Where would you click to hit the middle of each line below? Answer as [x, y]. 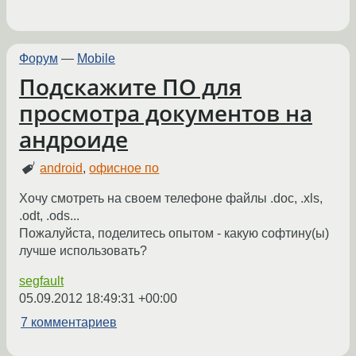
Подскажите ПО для [130, 87]
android [62, 168]
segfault [41, 281]
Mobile [96, 58]
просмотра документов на [166, 113]
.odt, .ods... [49, 215]
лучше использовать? [83, 250]
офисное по [124, 168]
